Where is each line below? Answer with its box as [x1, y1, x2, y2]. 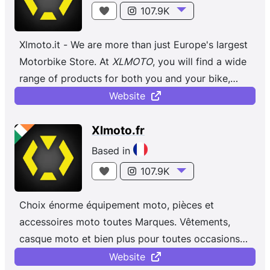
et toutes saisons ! [19, 250, 102, 262]
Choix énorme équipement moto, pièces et [19, 199, 214, 212]
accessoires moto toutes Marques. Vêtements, [19, 216, 230, 228]
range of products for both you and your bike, [19, 72, 230, 84]
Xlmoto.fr [92, 124, 145, 138]
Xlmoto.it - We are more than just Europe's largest [19, 38, 248, 51]
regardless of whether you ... [19, 89, 149, 101]
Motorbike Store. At [19, 55, 112, 67]
